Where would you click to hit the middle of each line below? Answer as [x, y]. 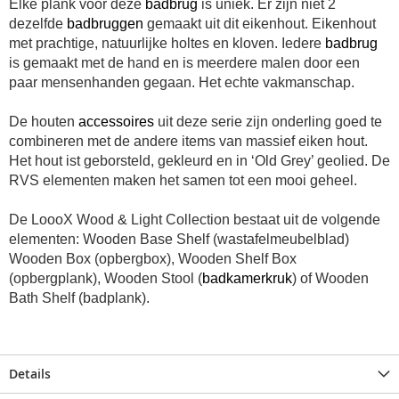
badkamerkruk [247, 279]
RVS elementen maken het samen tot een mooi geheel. [183, 181]
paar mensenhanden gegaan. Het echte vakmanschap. [182, 83]
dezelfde [38, 24]
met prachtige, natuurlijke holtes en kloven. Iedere [167, 44]
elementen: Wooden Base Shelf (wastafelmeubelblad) [179, 240]
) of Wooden [330, 279]
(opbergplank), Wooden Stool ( [106, 279]
